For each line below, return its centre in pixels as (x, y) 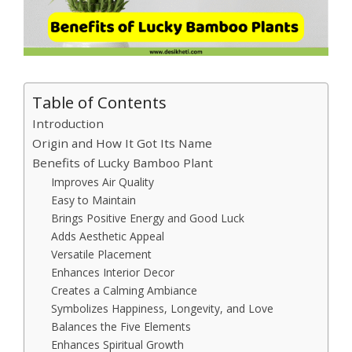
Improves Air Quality (103, 182)
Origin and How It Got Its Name (122, 143)
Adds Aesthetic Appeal (108, 236)
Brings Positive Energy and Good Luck (148, 218)
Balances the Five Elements (121, 327)
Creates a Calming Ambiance (125, 291)
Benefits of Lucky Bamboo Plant (123, 163)
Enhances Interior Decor (113, 273)
